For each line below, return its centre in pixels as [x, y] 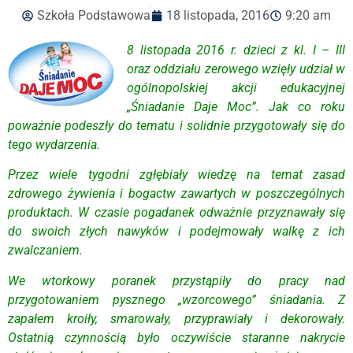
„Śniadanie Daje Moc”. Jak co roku [236, 107]
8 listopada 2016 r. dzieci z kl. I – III [236, 50]
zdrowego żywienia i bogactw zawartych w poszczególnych [176, 194]
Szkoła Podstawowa [94, 15]
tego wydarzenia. [54, 145]
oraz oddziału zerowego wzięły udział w [236, 69]
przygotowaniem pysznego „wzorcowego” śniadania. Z [176, 299]
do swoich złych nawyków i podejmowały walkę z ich [176, 232]
